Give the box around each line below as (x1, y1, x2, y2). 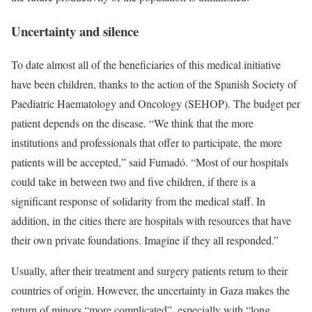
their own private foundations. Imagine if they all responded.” (11, 233, 279, 248)
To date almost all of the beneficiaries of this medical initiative (11, 57, 281, 72)
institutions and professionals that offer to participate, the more (11, 135, 282, 150)
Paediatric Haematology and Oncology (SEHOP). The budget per (11, 96, 300, 111)
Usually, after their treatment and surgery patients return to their (11, 263, 288, 279)
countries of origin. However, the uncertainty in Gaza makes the (11, 283, 290, 298)
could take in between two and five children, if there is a (11, 174, 256, 189)
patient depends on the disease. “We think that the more (11, 116, 253, 131)
